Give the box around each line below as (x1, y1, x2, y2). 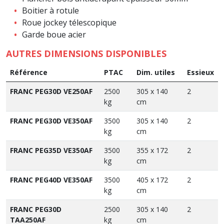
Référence (10, 67, 47, 77)
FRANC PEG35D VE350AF (10, 145, 92, 155)
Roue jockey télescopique (22, 16, 116, 28)
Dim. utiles (136, 67, 175, 77)
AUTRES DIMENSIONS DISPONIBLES (6, 47, 166, 59)
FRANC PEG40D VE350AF (10, 174, 92, 184)
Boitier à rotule (22, 4, 79, 16)
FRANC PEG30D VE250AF (10, 86, 92, 96)
